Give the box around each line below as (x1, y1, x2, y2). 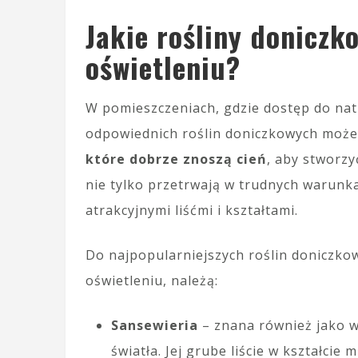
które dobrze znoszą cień (86, 150, 267, 169)
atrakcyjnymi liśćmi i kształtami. (86, 201, 298, 220)
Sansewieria (111, 316, 198, 335)
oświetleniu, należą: (86, 272, 218, 290)
